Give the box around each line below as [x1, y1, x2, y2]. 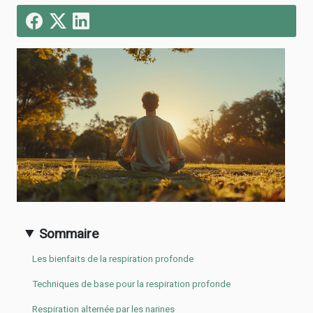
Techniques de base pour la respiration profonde [32, 279, 231, 290]
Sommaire [39, 225, 99, 242]
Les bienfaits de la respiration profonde [32, 254, 194, 265]
